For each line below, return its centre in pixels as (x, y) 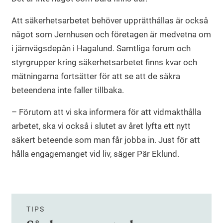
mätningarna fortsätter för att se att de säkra (96, 76)
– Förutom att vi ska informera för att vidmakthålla (106, 112)
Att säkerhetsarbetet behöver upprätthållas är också (110, 20)
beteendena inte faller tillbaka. (68, 90)
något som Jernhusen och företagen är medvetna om (111, 34)
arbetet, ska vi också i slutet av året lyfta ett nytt (101, 126)
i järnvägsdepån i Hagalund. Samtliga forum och (101, 48)
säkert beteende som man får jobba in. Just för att (106, 140)
